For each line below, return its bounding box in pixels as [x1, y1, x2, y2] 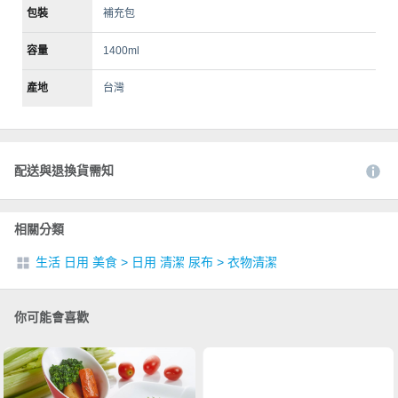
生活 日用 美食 [36, 255, 117, 269]
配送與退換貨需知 [14, 163, 114, 178]
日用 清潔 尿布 [131, 255, 213, 269]
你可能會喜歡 [14, 310, 89, 324]
